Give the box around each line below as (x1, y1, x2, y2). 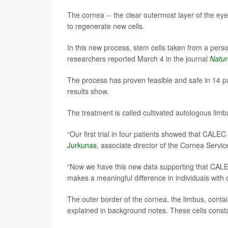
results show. (67, 86, 109, 96)
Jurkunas (67, 140, 97, 150)
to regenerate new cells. (67, 21, 145, 31)
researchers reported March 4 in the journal (67, 53, 210, 64)
